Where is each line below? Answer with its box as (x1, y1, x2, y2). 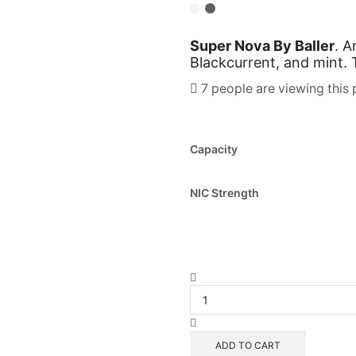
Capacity (190, 141, 238, 156)
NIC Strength (190, 185, 259, 199)
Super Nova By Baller (190, 37, 335, 55)
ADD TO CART (215, 339, 281, 351)
